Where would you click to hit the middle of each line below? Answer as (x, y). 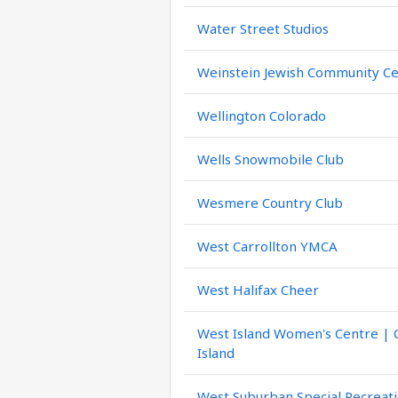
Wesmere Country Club (270, 203)
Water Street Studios (263, 28)
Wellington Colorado (262, 115)
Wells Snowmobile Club (271, 159)
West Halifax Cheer (258, 290)
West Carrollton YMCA (267, 246)
